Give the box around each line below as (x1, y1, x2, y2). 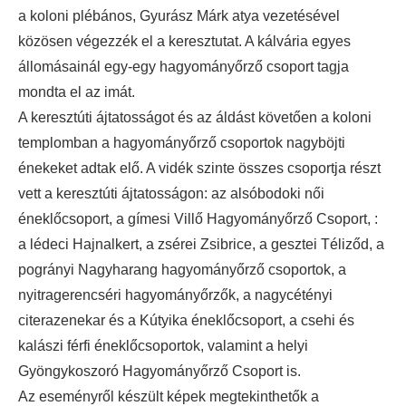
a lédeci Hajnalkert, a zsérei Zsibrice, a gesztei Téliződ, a (18, 237, 384, 252)
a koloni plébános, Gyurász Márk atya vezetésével (18, 8, 340, 24)
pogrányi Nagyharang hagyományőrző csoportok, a (18, 262, 346, 277)
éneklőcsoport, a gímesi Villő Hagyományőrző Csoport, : (18, 211, 378, 227)
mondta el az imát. (18, 84, 135, 100)
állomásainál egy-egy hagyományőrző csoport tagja (18, 59, 349, 74)
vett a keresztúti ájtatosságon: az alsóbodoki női (18, 186, 324, 201)
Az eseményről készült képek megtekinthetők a (18, 389, 319, 404)
